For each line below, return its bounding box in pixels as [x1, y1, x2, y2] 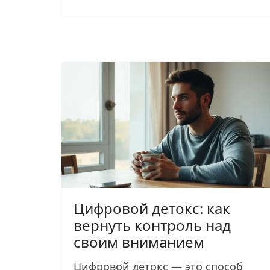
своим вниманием [74, 232, 204, 253]
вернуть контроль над [74, 215, 231, 236]
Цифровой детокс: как [74, 198, 230, 219]
